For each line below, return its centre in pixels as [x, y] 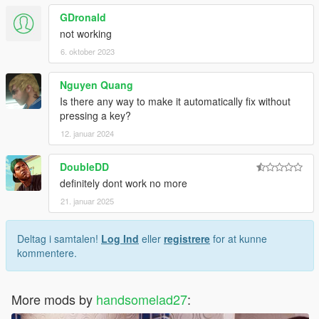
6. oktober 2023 [88, 51]
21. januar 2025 [87, 200]
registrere [187, 238]
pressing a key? [95, 115]
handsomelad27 [142, 299]
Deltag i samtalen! [59, 238]
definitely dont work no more [124, 183]
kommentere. [47, 252]
